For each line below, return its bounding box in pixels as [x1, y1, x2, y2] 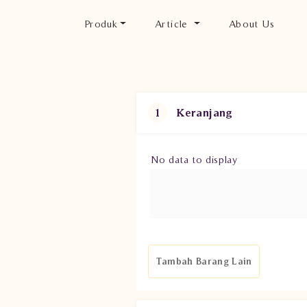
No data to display [151, 153, 237, 165]
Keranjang [177, 106, 233, 119]
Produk [84, 18, 118, 29]
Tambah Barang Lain [156, 256, 252, 267]
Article [155, 18, 192, 29]
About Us [228, 18, 274, 29]
